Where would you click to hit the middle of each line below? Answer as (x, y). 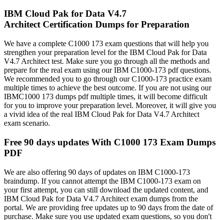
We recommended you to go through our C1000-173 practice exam (108, 79)
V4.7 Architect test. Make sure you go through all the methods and (107, 61)
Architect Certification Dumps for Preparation (97, 25)
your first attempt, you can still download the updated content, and (106, 190)
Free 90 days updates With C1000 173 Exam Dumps (110, 142)
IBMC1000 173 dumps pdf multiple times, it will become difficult (106, 97)
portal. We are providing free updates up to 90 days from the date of (109, 207)
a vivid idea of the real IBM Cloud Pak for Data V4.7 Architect (102, 114)
